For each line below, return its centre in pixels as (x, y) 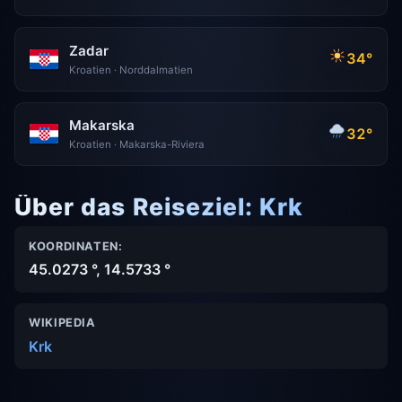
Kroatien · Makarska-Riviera (137, 145)
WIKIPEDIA (62, 323)
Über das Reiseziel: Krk (159, 206)
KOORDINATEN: (76, 246)
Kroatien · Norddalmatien (131, 70)
